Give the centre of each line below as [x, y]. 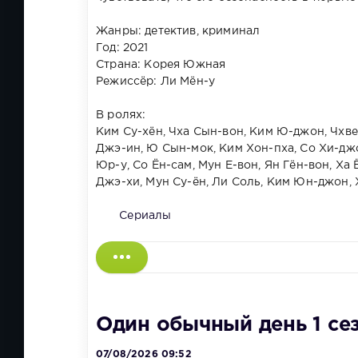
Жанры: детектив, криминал [178, 32]
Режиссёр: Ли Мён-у [156, 82]
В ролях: [121, 115]
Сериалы [145, 216]
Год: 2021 [122, 48]
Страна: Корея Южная [161, 65]
